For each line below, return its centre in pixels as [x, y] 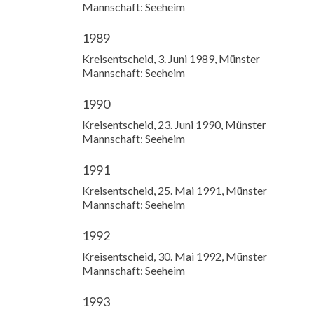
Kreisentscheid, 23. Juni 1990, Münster [174, 124]
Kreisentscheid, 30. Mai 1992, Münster [175, 256]
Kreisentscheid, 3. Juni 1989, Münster [171, 59]
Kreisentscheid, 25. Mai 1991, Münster [175, 190]
